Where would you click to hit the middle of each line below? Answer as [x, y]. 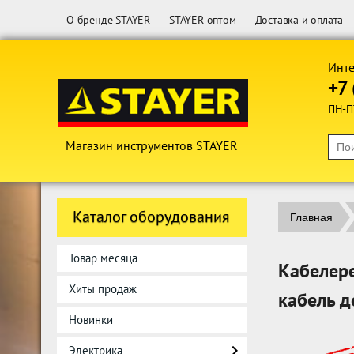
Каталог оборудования [151, 217]
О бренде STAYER [108, 20]
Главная [311, 217]
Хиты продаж [103, 289]
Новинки [91, 320]
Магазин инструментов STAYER [152, 145]
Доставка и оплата [299, 20]
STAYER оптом [203, 20]
